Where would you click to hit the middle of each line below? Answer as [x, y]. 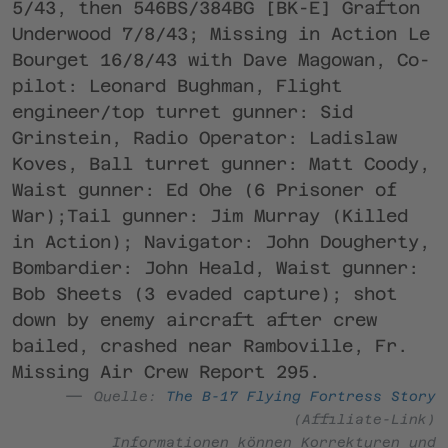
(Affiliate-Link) [364, 418]
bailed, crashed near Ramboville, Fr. [210, 345]
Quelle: [130, 395]
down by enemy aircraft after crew [194, 319]
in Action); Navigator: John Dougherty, [221, 241]
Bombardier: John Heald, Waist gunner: [215, 267]
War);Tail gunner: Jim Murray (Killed [210, 215]
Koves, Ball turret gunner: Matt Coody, [221, 163]
